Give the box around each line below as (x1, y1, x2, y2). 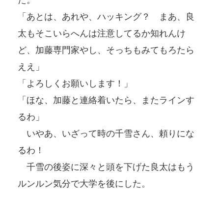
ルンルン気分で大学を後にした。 (18, 178, 150, 189)
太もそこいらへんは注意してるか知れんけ (18, 28, 186, 38)
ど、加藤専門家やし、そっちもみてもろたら (18, 45, 194, 55)
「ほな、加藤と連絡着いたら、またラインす (18, 95, 194, 105)
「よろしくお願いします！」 (18, 78, 133, 88)
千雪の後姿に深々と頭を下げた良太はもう (18, 162, 194, 172)
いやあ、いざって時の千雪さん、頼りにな (18, 128, 194, 138)
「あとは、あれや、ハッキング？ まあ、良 (18, 11, 194, 22)
